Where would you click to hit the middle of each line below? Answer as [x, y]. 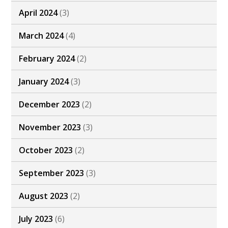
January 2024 [44, 82]
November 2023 [50, 127]
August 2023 [44, 196]
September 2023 [52, 173]
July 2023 [36, 219]
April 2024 [38, 13]
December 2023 [50, 105]
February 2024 [47, 59]
